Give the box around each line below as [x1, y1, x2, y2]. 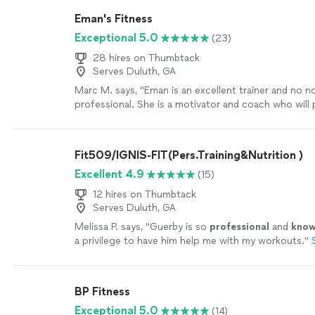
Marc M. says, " [75, 84, 144, 96]
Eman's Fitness [75, 12, 153, 25]
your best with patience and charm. [75, 112, 239, 124]
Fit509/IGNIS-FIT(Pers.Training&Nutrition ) [75, 148, 303, 162]
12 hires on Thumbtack [93, 188, 196, 200]
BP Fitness [75, 285, 130, 298]
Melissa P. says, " [75, 221, 150, 233]
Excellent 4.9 [75, 167, 144, 181]
